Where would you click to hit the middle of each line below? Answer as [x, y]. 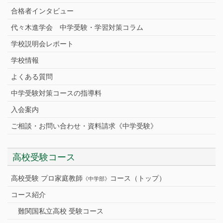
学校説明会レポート [42, 44]
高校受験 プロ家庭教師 [47, 178]
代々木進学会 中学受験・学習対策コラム [77, 27]
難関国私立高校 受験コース [61, 211]
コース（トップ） [138, 178]
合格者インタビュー [42, 11]
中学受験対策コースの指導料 [56, 93]
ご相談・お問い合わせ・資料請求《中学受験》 [84, 126]
